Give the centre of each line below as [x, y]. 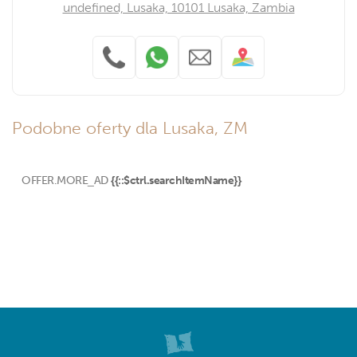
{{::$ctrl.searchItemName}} [176, 180]
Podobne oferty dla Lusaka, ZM [130, 128]
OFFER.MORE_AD [65, 180]
